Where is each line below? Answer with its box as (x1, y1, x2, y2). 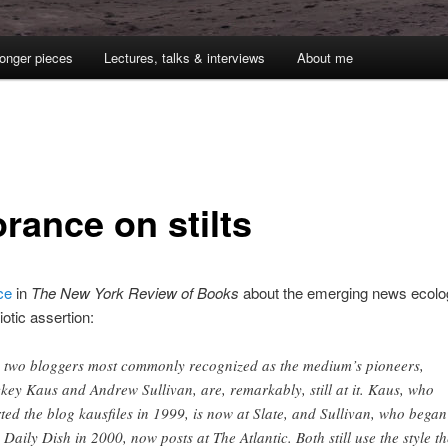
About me (296, 48, 353, 68)
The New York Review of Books (30, 281, 239, 303)
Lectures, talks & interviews (104, 48, 266, 68)
